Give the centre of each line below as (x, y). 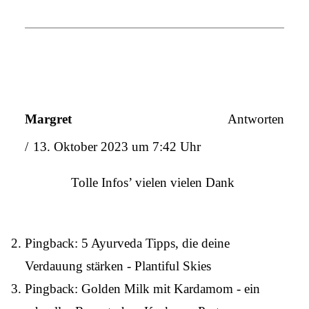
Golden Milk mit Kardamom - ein (170, 289)
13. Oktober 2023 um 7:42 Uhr (117, 147)
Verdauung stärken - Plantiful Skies (118, 266)
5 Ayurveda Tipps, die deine (155, 243)
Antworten (256, 119)
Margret (48, 119)
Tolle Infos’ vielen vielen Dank (152, 183)
